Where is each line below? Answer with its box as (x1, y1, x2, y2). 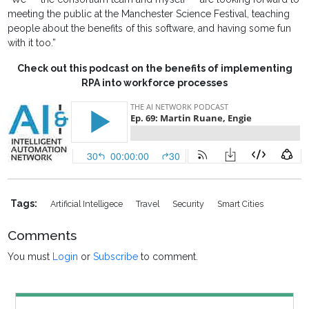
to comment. (138, 251, 199, 263)
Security (172, 199, 207, 210)
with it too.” (8, 37, 57, 49)
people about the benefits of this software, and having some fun (8, 23, 292, 34)
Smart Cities (217, 199, 264, 210)
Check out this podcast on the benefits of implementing (17, 63, 292, 74)
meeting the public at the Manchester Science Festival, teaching (8, 8, 290, 20)
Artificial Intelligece (50, 199, 126, 210)
